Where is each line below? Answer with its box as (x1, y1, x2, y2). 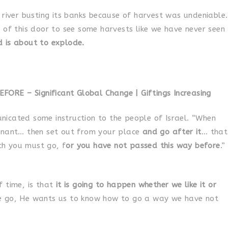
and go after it (142, 127, 202, 136)
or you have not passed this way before (66, 141, 220, 150)
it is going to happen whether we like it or (53, 180, 217, 189)
